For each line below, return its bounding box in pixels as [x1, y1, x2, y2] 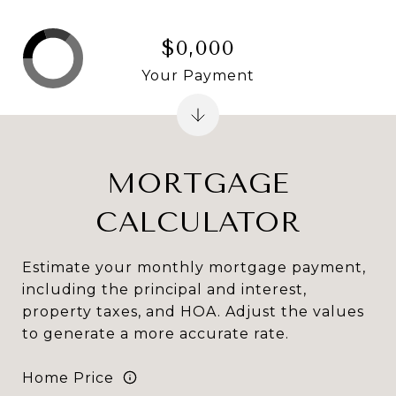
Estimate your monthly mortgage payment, [22, 259, 366, 276]
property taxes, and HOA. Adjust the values [22, 303, 364, 320]
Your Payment [141, 66, 255, 84]
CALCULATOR [95, 206, 301, 239]
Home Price [22, 369, 114, 386]
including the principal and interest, [22, 281, 307, 298]
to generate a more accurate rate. [22, 325, 289, 342]
